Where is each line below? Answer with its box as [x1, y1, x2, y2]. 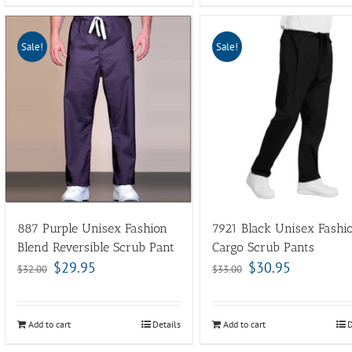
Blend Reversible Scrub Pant [16, 239, 174, 255]
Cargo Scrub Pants [211, 239, 314, 255]
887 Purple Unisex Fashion [16, 220, 167, 236]
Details [152, 317, 181, 330]
